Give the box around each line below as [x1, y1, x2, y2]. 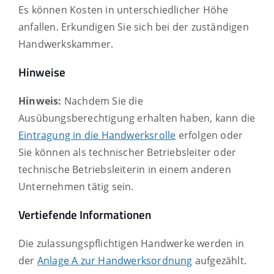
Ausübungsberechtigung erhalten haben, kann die [18, 111, 256, 125]
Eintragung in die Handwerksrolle [18, 128, 176, 142]
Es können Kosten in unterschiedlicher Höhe [18, 2, 229, 17]
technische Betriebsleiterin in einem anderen [18, 162, 231, 176]
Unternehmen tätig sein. [18, 179, 134, 193]
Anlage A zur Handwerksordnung [37, 253, 193, 267]
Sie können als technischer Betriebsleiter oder [18, 145, 237, 159]
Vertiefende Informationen [18, 206, 151, 224]
